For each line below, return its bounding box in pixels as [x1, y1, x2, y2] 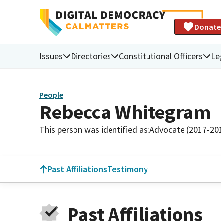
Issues [39, 50, 63, 62]
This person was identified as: [39, 123, 149, 135]
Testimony [107, 163, 148, 175]
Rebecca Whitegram [39, 99, 211, 124]
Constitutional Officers [119, 50, 203, 62]
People [39, 90, 63, 100]
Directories [71, 50, 111, 62]
